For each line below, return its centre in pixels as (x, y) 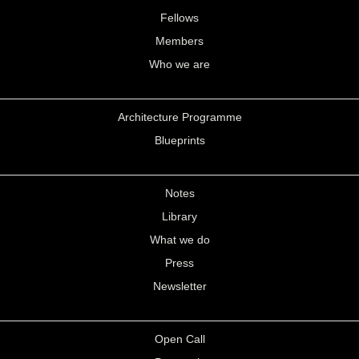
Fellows (179, 18)
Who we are (179, 64)
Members (179, 41)
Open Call (179, 339)
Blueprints (179, 140)
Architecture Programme (179, 117)
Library (179, 216)
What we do (179, 240)
